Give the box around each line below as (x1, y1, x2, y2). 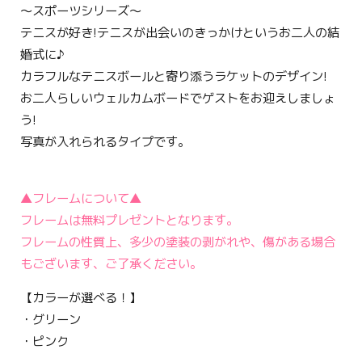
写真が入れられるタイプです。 (20, 133, 191, 151)
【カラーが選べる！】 (20, 288, 142, 306)
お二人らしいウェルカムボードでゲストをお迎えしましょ (20, 90, 336, 107)
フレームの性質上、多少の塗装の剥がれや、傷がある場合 (20, 233, 336, 250)
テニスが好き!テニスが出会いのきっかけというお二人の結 (20, 24, 340, 42)
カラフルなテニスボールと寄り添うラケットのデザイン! (20, 68, 328, 86)
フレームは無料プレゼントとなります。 (20, 211, 239, 229)
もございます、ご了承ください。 (20, 255, 203, 272)
